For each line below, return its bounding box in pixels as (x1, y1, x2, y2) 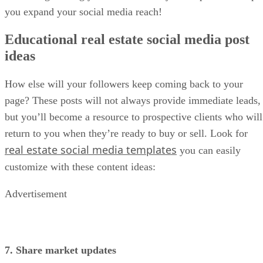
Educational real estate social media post (5, 32, 249, 48)
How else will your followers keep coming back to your (5, 78, 243, 90)
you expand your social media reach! (5, 5, 162, 18)
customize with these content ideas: (5, 161, 156, 173)
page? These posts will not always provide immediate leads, (5, 95, 261, 107)
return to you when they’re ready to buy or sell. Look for (5, 127, 248, 140)
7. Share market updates (5, 244, 116, 257)
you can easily (177, 144, 241, 157)
